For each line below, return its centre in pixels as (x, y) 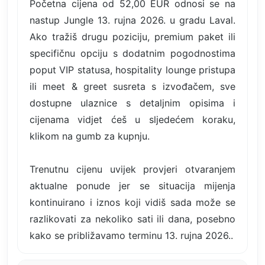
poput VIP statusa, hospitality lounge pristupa (132, 70)
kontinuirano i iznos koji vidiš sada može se (132, 202)
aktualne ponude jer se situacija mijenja (132, 185)
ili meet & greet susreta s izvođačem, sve (132, 86)
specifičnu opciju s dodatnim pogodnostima (132, 53)
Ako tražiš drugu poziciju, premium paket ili (132, 36)
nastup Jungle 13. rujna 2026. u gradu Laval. (132, 20)
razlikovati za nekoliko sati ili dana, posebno (132, 219)
